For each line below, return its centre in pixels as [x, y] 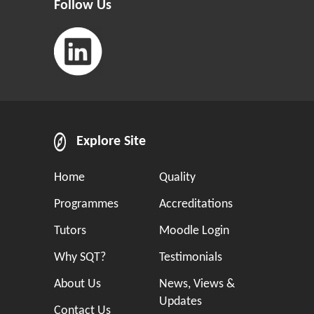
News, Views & [197, 284]
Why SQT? [80, 258]
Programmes [86, 204]
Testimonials [191, 258]
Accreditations [196, 204]
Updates [180, 302]
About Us [77, 284]
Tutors [70, 231]
